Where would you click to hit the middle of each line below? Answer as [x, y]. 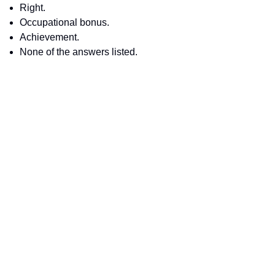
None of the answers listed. [79, 52]
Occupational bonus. [64, 23]
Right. [33, 8]
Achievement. [49, 37]
